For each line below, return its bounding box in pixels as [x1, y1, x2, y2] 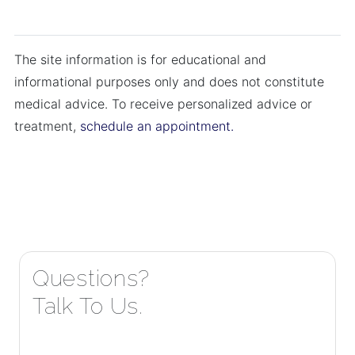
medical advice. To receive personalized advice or [14, 96, 312, 112]
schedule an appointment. [80, 118, 234, 134]
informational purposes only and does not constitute [14, 74, 324, 90]
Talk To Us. [32, 293, 143, 319]
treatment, [14, 118, 80, 134]
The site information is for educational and [14, 52, 266, 67]
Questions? [32, 265, 150, 292]
